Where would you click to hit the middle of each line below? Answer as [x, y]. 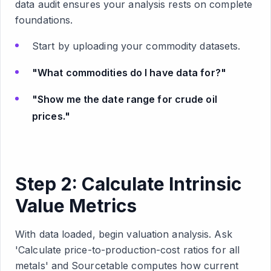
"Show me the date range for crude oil [125, 99]
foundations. [44, 20]
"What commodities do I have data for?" [129, 73]
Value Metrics [76, 206]
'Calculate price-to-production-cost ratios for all [128, 250]
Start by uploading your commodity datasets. [136, 46]
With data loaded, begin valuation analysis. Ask [124, 234]
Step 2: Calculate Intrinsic [128, 184]
